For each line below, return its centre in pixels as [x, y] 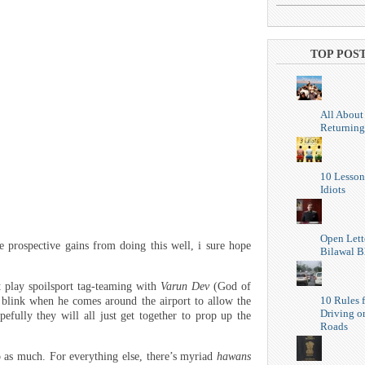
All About [341, 115]
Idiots [332, 190]
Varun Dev [185, 287]
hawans [234, 357]
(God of [230, 287]
